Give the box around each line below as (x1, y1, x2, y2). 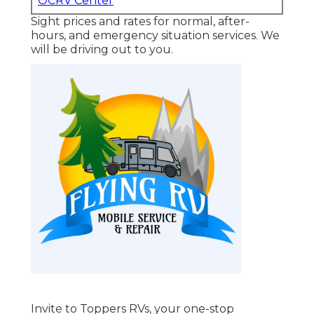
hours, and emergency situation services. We (31, 29, 280, 43)
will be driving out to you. (31, 43, 173, 57)
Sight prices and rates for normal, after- (31, 15, 250, 29)
